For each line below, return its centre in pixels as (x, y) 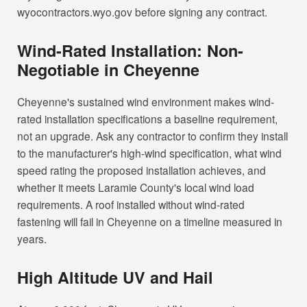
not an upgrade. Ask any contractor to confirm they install (153, 136)
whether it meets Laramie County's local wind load (136, 187)
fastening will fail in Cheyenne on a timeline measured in (150, 222)
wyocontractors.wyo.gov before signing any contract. (143, 12)
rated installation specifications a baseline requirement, (148, 119)
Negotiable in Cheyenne (109, 70)
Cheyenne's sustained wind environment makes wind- (146, 102)
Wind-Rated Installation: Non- (131, 51)
